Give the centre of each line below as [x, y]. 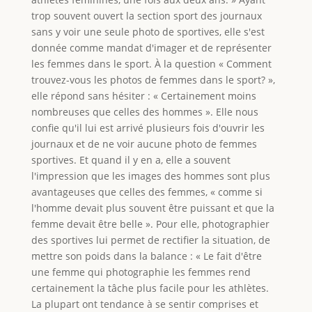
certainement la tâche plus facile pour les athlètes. [150, 288]
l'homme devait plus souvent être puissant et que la [153, 208]
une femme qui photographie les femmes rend [141, 272]
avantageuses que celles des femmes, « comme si [147, 192]
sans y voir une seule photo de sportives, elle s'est [148, 31]
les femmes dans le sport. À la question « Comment [151, 63]
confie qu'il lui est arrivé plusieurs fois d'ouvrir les [148, 127]
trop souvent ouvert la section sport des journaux [146, 15]
